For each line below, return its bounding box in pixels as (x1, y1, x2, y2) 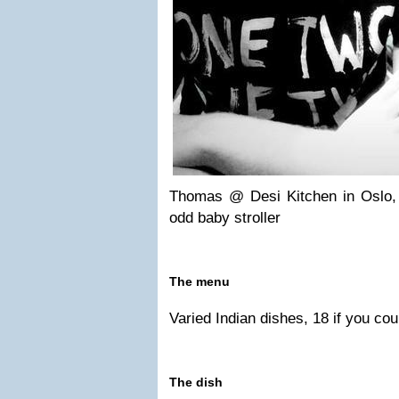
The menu (169, 274, 230, 289)
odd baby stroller (169, 209, 281, 226)
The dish (169, 375, 223, 389)
